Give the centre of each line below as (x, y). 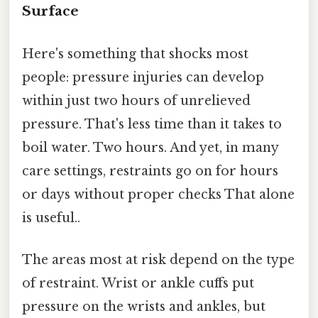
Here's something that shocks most (135, 54)
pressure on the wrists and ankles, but (144, 306)
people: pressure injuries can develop (143, 77)
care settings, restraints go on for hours (150, 171)
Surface (50, 11)
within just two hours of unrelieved (136, 100)
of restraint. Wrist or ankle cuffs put (138, 283)
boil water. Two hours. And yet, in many (150, 147)
